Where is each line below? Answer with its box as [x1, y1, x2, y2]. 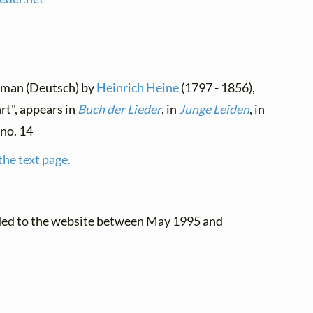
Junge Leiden [178, 101, 249, 117]
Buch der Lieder [77, 101, 161, 117]
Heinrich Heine [96, 80, 179, 95]
